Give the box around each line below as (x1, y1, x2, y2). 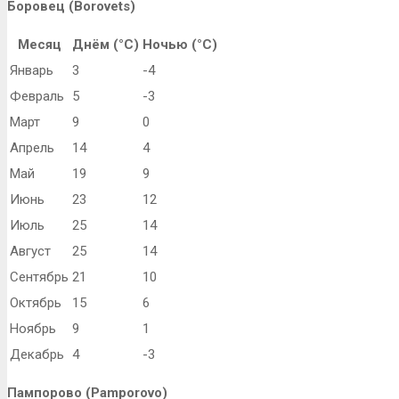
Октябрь (10, 295, 61, 312)
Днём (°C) (72, 37, 139, 53)
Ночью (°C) (142, 37, 217, 53)
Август (10, 243, 51, 260)
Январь (10, 62, 53, 79)
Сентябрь (10, 269, 69, 286)
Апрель (10, 140, 54, 157)
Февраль (10, 88, 64, 105)
